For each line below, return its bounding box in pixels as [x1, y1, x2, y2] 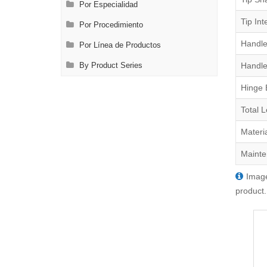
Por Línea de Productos [77, 41, 161, 49]
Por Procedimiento [77, 21, 143, 29]
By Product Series [77, 61, 142, 70]
